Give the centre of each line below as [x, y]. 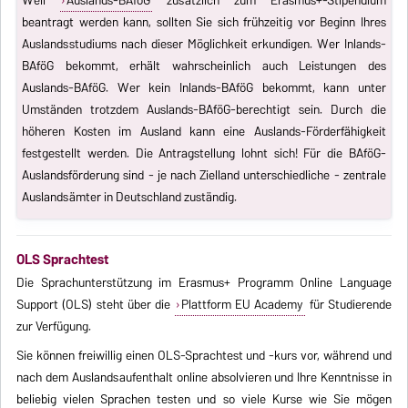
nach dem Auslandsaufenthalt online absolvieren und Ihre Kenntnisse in [204, 377]
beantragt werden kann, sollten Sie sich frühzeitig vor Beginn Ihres [204, 21]
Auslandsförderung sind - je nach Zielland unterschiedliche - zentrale [204, 174]
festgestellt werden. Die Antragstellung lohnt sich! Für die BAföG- [204, 153]
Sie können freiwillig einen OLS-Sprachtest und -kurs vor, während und [204, 356]
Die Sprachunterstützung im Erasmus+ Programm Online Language [204, 283]
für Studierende [349, 305]
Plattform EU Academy [242, 305]
